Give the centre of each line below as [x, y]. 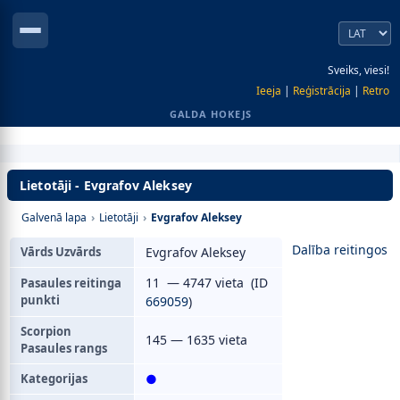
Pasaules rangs [64, 348]
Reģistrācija [322, 91]
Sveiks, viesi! [358, 70]
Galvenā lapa [54, 217]
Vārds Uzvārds [61, 252]
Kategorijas [54, 379]
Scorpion [46, 331]
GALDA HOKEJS [211, 114]
